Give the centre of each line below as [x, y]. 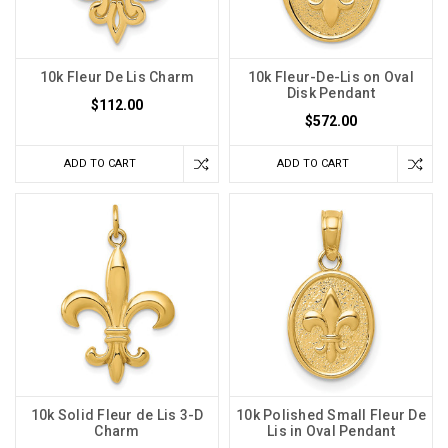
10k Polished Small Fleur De [331, 415]
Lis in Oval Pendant [331, 431]
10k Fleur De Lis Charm [117, 77]
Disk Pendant [330, 93]
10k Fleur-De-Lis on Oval [330, 77]
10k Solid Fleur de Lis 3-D [117, 415]
